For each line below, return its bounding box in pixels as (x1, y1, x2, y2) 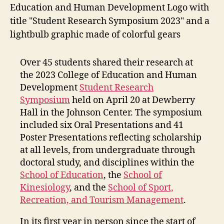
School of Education (20, 169, 103, 181)
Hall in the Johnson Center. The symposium (20, 106, 202, 118)
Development (20, 81, 79, 93)
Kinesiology (20, 181, 69, 193)
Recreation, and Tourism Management (20, 194, 183, 206)
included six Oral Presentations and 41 (20, 119, 183, 131)
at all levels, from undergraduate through (20, 144, 195, 156)
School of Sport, (108, 181, 173, 193)
